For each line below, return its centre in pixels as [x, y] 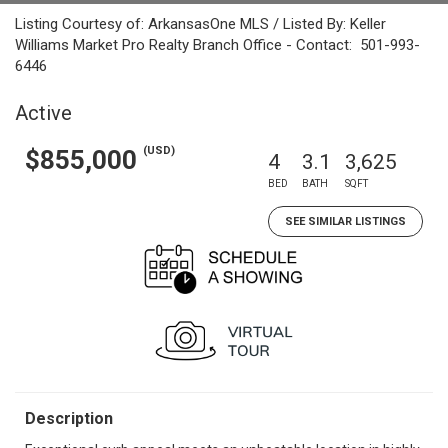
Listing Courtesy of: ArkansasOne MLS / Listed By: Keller [200, 24]
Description [69, 418]
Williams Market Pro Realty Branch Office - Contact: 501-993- [217, 45]
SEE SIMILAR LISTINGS [345, 221]
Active [43, 113]
